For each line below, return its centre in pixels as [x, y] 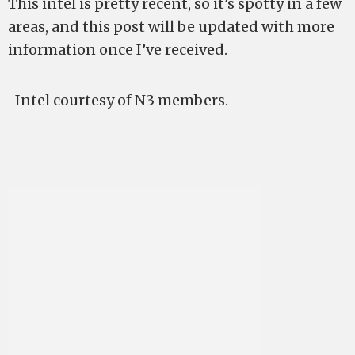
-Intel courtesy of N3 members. [118, 100]
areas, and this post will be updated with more [171, 27]
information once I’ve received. [118, 50]
